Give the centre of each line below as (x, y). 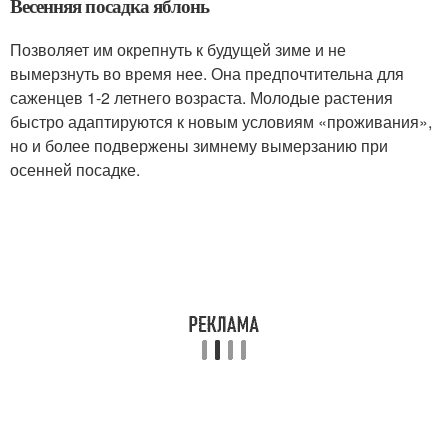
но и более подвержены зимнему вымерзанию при (199, 145)
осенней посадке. (75, 169)
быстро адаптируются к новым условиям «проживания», (221, 121)
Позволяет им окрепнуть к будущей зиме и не (178, 49)
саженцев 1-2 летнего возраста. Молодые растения (201, 97)
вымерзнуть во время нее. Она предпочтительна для (207, 73)
